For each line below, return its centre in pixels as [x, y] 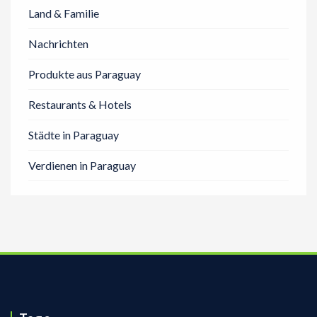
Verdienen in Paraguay [82, 165]
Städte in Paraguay [74, 135]
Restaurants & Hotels [80, 104]
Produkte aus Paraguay [85, 74]
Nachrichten [58, 44]
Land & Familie [64, 13]
